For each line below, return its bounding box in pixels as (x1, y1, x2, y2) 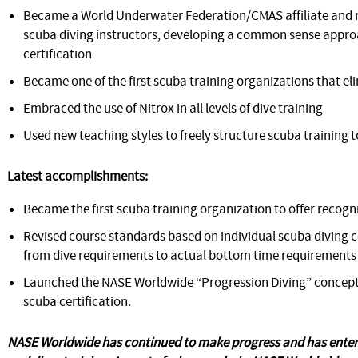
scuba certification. (23, 293, 131, 311)
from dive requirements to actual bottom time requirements (23, 247, 356, 265)
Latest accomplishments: (7, 168, 148, 185)
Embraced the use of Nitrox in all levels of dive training (23, 100, 323, 117)
